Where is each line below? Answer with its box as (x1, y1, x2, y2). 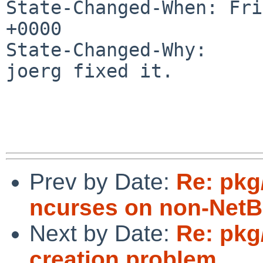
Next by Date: (29, 220, 176, 246)
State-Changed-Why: (6, 39, 207, 60)
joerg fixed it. (6, 60, 173, 82)
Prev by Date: (29, 168, 176, 194)
